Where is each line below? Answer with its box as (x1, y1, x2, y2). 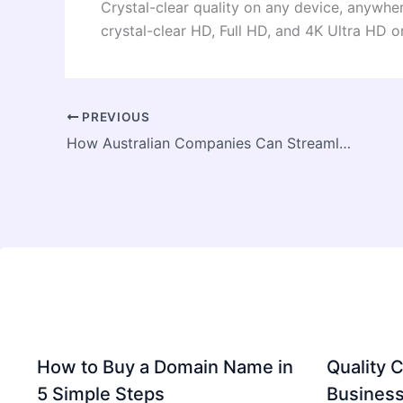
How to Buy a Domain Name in (37, 356, 293, 379)
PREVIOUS (78, 109, 150, 124)
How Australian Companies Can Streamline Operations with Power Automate (339, 133, 351, 152)
